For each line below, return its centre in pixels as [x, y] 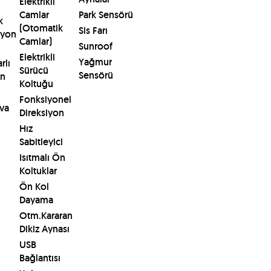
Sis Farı [93, 31]
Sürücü [34, 71]
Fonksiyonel [45, 100]
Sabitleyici [41, 142]
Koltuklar [38, 171]
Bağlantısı [40, 258]
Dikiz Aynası [44, 229]
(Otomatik [41, 28]
